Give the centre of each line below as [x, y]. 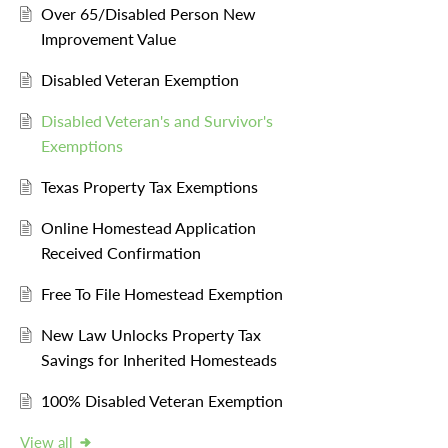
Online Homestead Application [148, 228]
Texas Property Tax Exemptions [149, 187]
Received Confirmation [120, 253]
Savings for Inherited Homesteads [158, 360]
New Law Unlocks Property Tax [150, 335]
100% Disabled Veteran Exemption [161, 401]
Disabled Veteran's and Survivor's [156, 121]
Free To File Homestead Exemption [161, 294]
